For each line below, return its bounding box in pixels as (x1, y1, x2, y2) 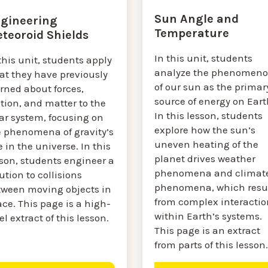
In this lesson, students (154, 109, 263, 122)
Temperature (154, 26, 229, 41)
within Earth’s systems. (154, 210, 262, 223)
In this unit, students (154, 52, 252, 65)
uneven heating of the (154, 138, 258, 151)
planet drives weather (154, 153, 255, 165)
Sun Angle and (154, 12, 239, 26)
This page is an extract (154, 224, 260, 237)
